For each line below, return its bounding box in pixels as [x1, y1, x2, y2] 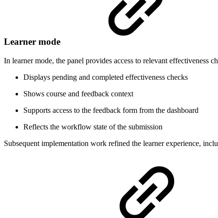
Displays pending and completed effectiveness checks [23, 73, 188, 81]
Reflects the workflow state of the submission [23, 122, 163, 131]
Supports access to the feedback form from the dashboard [23, 106, 199, 114]
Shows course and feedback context [23, 89, 133, 98]
